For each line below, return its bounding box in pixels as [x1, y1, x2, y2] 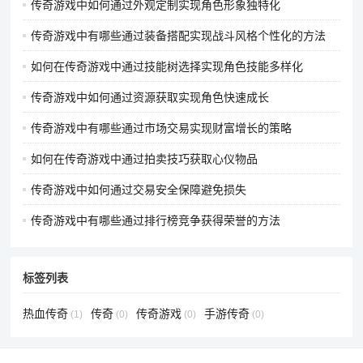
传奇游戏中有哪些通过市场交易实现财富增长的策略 [31, 121, 293, 135]
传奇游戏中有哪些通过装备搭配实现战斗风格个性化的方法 [31, 28, 327, 42]
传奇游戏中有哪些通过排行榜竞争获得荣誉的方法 [31, 213, 281, 227]
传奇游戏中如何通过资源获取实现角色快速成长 [31, 90, 270, 104]
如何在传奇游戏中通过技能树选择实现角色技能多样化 [31, 59, 304, 73]
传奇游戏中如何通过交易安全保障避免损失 [31, 182, 247, 196]
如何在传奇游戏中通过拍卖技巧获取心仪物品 [31, 152, 258, 165]
